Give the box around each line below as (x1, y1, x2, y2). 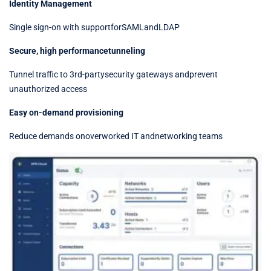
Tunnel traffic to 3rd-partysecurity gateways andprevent (9, 70, 218, 79)
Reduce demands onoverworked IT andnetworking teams (9, 131, 223, 141)
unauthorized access (9, 84, 87, 94)
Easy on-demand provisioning (9, 108, 123, 117)
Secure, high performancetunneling (9, 46, 145, 56)
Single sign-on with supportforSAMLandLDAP (9, 22, 180, 32)
